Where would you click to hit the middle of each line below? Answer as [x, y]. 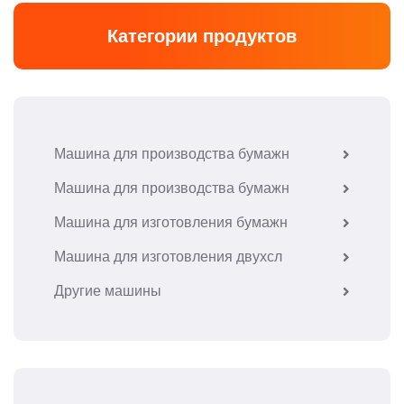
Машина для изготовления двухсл [168, 257]
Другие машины [108, 291]
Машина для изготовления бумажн [171, 222]
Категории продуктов [202, 36]
